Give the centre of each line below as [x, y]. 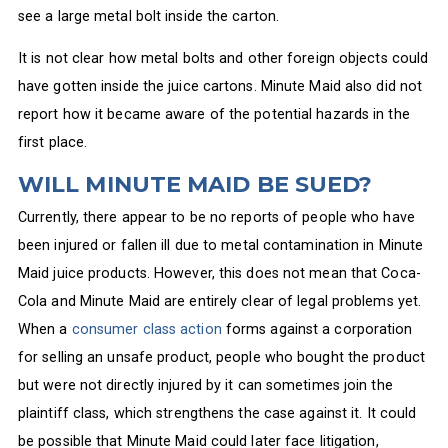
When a [44, 329]
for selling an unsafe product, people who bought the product [221, 357]
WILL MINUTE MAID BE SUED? [195, 183]
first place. [52, 142]
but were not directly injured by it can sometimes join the [205, 385]
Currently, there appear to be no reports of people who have [216, 217]
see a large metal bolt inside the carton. [148, 15]
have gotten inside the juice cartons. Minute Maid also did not [220, 86]
